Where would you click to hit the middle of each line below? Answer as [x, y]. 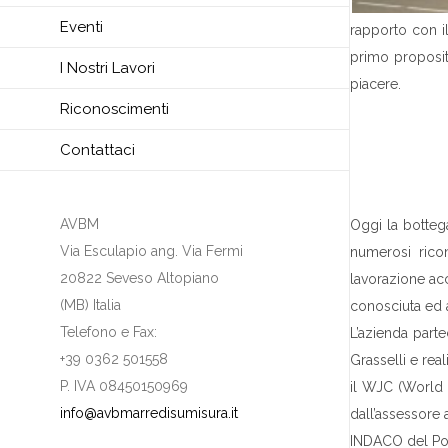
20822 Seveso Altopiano [139, 278]
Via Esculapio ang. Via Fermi [151, 251]
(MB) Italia [90, 305]
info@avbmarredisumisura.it [149, 413]
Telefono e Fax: [108, 332]
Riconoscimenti [114, 109]
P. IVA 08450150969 [124, 386]
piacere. [375, 84]
